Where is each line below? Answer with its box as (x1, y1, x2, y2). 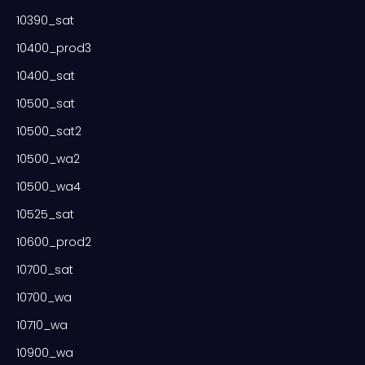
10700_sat (16, 261, 73, 278)
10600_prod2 (16, 233, 91, 250)
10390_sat (16, 11, 74, 29)
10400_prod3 (16, 39, 91, 56)
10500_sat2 (16, 122, 81, 139)
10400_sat (16, 67, 75, 84)
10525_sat (16, 205, 74, 222)
